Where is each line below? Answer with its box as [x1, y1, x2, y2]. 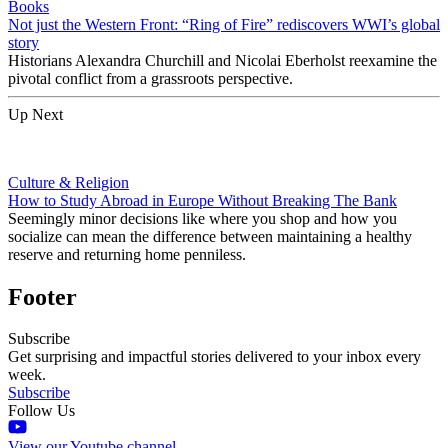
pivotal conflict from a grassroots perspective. [8, 69, 293, 87]
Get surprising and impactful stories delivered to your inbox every [8, 348, 421, 366]
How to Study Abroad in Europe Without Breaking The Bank [8, 191, 397, 209]
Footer [8, 283, 77, 310]
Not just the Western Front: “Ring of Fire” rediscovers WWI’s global [8, 15, 440, 33]
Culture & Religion [8, 173, 129, 191]
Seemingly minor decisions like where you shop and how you [8, 209, 397, 227]
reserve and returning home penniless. [8, 245, 246, 263]
